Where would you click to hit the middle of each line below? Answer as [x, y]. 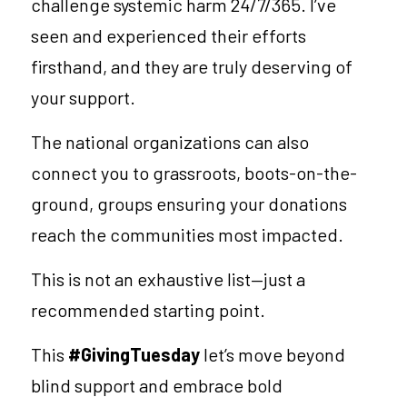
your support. [85, 97]
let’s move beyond [274, 354]
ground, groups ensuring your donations [189, 203]
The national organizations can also [170, 141]
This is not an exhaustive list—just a [168, 278]
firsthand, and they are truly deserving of [192, 66]
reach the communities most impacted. [187, 234]
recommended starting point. [148, 309]
